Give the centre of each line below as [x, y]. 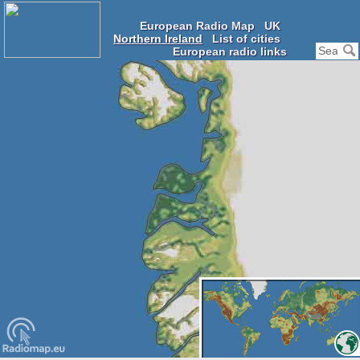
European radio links [230, 51]
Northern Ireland [158, 39]
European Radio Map [197, 26]
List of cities [246, 39]
